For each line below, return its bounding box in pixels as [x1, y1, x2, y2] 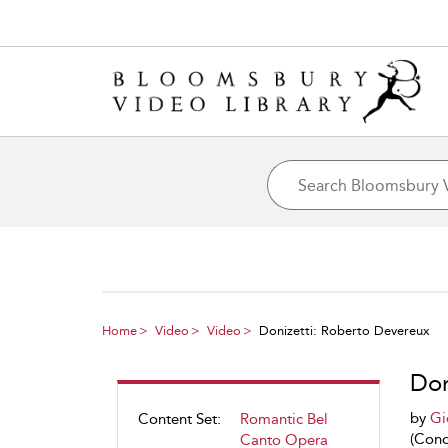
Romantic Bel [240, 410, 328, 428]
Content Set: [138, 410, 221, 428]
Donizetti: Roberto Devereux [259, 323, 430, 338]
